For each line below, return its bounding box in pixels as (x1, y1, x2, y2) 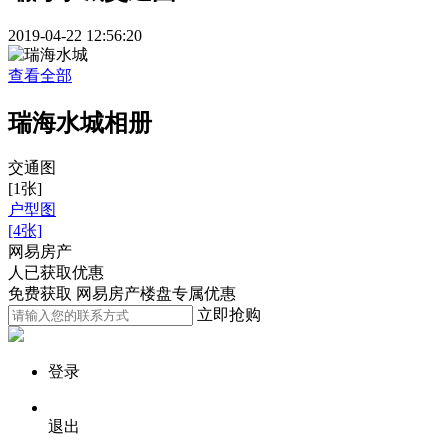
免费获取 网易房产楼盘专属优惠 (8, 285, 236, 303)
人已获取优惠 (8, 264, 104, 282)
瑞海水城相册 (8, 109, 152, 136)
